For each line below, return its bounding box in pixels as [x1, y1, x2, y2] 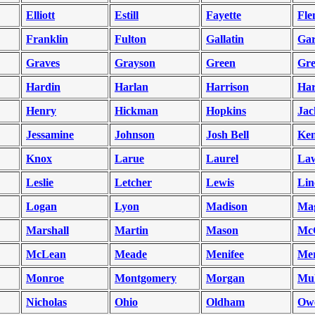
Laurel [206, 153, 238, 165]
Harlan [115, 81, 148, 93]
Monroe [26, 272, 64, 284]
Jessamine [26, 129, 74, 141]
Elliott [26, 9, 55, 21]
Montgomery [115, 272, 176, 284]
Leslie [26, 176, 53, 188]
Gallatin [206, 33, 244, 45]
